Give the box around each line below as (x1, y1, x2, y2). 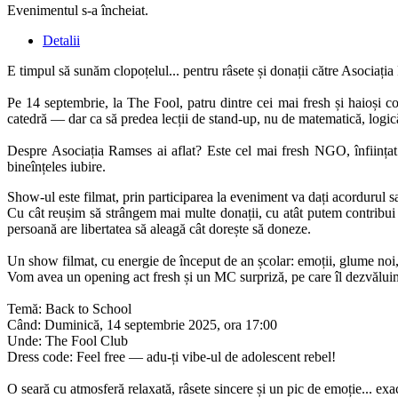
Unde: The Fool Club (7, 332, 128, 348)
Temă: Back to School (7, 300, 131, 316)
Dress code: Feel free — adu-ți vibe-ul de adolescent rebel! (7, 348, 336, 364)
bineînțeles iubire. (7, 158, 106, 174)
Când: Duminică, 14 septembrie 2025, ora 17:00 (7, 316, 277, 332)
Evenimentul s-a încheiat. (7, 2, 148, 18)
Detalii (43, 32, 80, 48)
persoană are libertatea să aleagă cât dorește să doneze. (7, 220, 311, 236)
